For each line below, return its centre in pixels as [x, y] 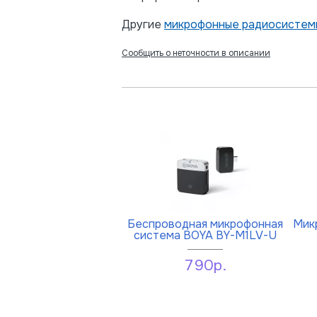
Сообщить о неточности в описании [196, 53]
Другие [143, 24]
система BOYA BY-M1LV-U [205, 235]
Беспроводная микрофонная [205, 224]
